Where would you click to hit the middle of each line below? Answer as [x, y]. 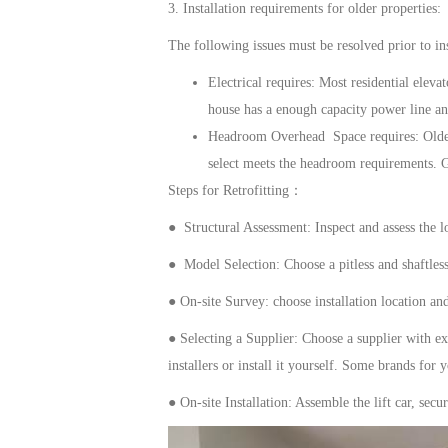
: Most [331, 82]
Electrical [237, 82]
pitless [356, 264]
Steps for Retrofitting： [235, 190]
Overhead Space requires [343, 136]
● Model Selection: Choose [248, 264]
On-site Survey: [224, 301]
